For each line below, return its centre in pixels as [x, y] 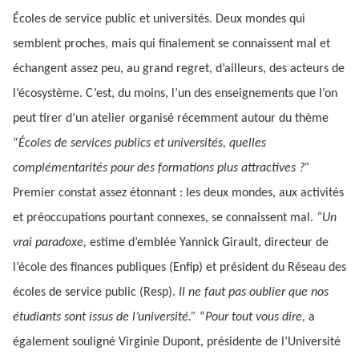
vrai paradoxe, [50, 243]
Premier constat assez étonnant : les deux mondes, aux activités [178, 193]
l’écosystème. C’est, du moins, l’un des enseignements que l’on [175, 94]
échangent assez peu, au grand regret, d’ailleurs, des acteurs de [179, 69]
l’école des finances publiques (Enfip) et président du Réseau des [179, 268]
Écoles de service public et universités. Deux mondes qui [159, 19]
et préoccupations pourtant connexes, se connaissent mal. [163, 218]
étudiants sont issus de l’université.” [105, 317]
